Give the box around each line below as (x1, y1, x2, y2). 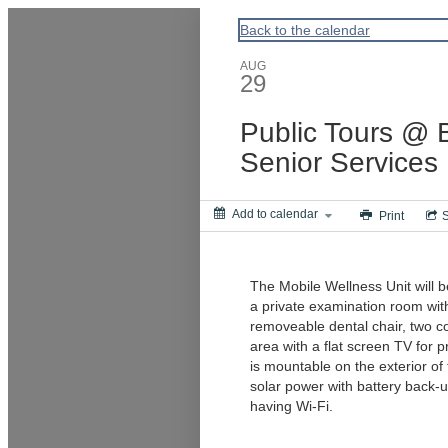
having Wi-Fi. (250, 398, 341, 414)
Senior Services (240, 147, 438, 178)
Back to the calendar (240, 22, 370, 38)
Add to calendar (229, 207, 321, 221)
